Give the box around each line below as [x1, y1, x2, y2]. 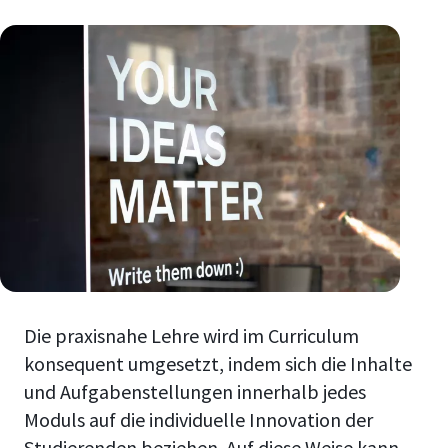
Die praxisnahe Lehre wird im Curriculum [24, 322, 359, 348]
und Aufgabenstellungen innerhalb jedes [24, 378, 366, 404]
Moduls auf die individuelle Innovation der [24, 406, 373, 432]
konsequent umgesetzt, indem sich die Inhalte [24, 350, 412, 376]
